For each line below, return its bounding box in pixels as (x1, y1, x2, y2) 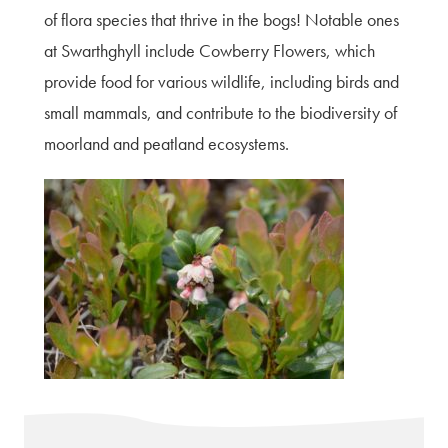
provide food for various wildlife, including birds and (44, 70, 399, 93)
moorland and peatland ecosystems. (44, 132, 289, 155)
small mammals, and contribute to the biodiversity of (44, 101, 397, 124)
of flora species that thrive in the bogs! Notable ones (44, 8, 399, 31)
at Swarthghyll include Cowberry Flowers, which (44, 39, 375, 62)
